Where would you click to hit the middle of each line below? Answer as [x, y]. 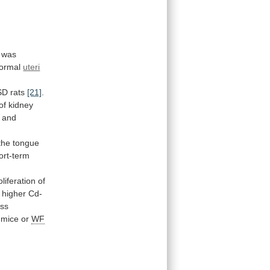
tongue [26, 143]
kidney [21, 105]
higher [14, 193]
